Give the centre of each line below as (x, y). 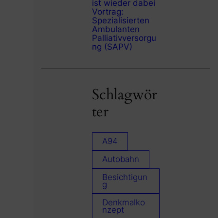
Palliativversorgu (124, 38)
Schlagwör (124, 95)
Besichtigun (125, 177)
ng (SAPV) (112, 46)
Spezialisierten (120, 20)
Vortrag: (108, 11)
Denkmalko (123, 203)
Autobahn (120, 159)
